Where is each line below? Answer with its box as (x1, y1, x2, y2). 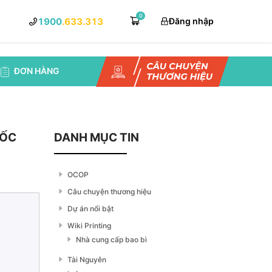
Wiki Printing (67, 220, 111, 230)
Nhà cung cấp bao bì (76, 234, 147, 244)
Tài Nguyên (67, 254, 106, 264)
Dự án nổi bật (67, 203, 114, 213)
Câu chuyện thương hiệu (67, 186, 151, 196)
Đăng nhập (169, 16, 214, 26)
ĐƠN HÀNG (14, 66, 59, 76)
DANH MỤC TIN (54, 131, 139, 144)
